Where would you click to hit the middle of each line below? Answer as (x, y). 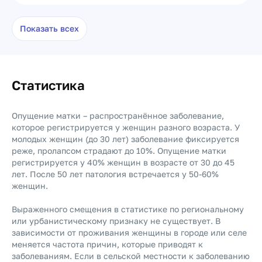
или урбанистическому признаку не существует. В (116, 221)
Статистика (48, 85)
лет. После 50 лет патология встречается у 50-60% (115, 174)
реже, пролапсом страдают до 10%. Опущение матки (119, 151)
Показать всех (49, 28)
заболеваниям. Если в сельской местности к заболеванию (131, 256)
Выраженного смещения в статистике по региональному (128, 209)
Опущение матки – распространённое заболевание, (118, 116)
